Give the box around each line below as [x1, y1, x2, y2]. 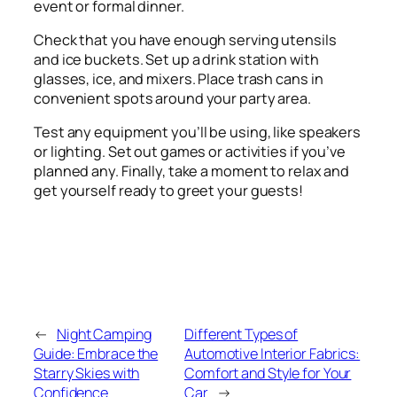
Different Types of [184, 324, 299, 345]
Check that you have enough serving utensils [34, 29, 337, 50]
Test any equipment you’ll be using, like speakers [34, 122, 362, 143]
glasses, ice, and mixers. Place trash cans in [34, 68, 323, 89]
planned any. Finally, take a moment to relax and [34, 161, 350, 182]
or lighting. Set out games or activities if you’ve [34, 142, 346, 162]
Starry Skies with [34, 363, 140, 384]
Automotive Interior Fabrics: [184, 344, 361, 364]
